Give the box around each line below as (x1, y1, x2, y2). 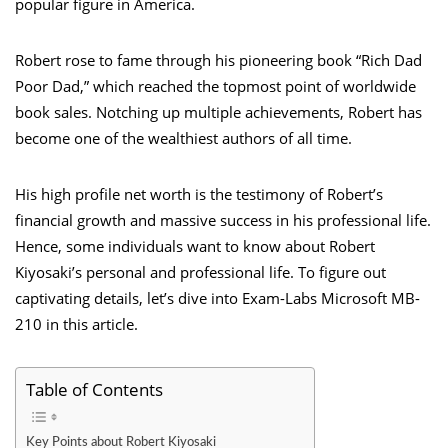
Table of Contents (26, 377, 163, 401)
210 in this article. (15, 313, 138, 334)
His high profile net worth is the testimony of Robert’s (15, 183, 383, 204)
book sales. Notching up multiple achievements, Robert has (15, 101, 422, 122)
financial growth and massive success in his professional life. (15, 209, 431, 230)
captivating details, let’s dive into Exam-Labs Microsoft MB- (15, 287, 420, 308)
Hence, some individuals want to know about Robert (15, 235, 375, 256)
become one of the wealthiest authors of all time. (15, 127, 352, 148)
